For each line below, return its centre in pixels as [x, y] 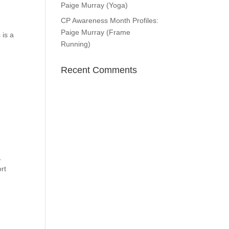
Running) [76, 44]
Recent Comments [99, 70]
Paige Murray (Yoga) [95, 5]
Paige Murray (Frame [96, 32]
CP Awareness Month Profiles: [110, 20]
